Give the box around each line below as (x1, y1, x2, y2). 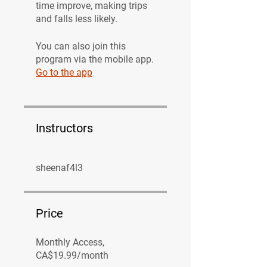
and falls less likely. (36, 13, 117, 24)
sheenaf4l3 (36, 162, 83, 173)
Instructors (36, 120, 93, 135)
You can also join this (36, 40, 126, 52)
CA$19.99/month (36, 249, 108, 261)
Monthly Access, (36, 236, 104, 248)
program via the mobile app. (36, 53, 154, 65)
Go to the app (36, 66, 92, 78)
